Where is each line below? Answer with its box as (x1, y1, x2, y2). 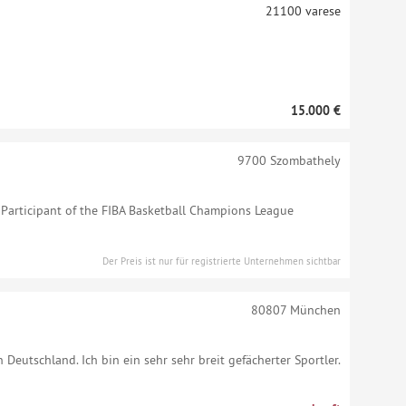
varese (301, 3, 341, 19)
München (285, 302, 341, 318)
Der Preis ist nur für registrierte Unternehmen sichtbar (101, 255, 341, 267)
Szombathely (266, 152, 341, 169)
